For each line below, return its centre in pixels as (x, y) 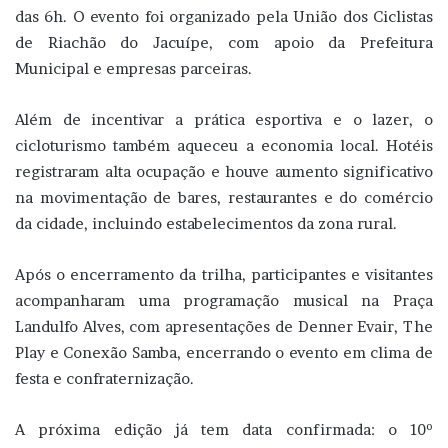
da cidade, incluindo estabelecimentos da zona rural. (206, 224)
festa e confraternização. (104, 379)
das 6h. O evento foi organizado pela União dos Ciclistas (224, 17)
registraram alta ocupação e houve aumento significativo (224, 172)
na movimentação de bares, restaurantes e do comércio (224, 198)
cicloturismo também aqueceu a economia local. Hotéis (224, 146)
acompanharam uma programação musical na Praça (224, 301)
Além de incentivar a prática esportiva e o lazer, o (224, 120)
